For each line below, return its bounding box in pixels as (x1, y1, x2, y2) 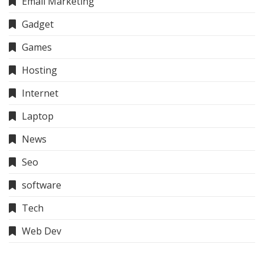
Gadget (22, 17, 54, 31)
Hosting (22, 63, 57, 77)
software (22, 178, 61, 192)
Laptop (22, 109, 54, 123)
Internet (22, 86, 58, 100)
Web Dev (22, 224, 61, 237)
